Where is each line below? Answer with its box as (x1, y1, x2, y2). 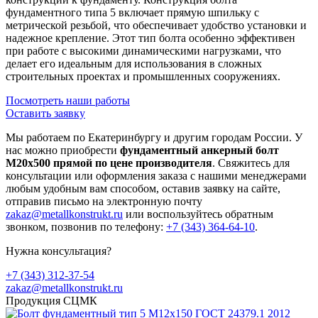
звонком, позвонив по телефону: (6, 220, 166, 233)
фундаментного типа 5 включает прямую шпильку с (6, 6, 259, 18)
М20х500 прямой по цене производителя (6, 156, 212, 169)
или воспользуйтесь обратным (123, 207, 273, 220)
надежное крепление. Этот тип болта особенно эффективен (6, 31, 295, 44)
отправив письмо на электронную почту (6, 194, 202, 207)
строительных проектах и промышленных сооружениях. (6, 70, 280, 82)
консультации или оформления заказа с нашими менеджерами (6, 169, 307, 182)
